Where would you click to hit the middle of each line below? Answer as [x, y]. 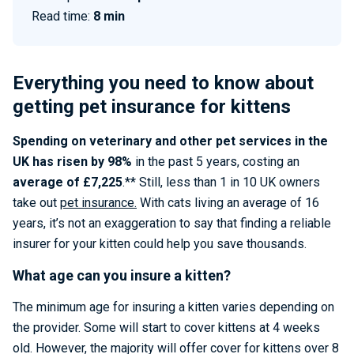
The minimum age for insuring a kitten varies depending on [173, 307]
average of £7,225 [68, 182]
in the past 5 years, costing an [216, 162]
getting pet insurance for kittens [152, 107]
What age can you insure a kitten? [122, 275]
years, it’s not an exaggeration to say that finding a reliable [172, 223]
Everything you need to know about [163, 83]
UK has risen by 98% [72, 162]
